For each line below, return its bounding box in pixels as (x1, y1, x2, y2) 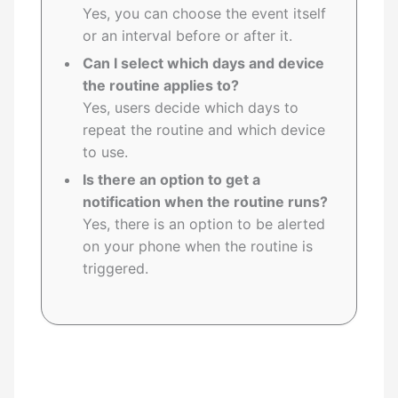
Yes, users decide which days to (83, 99, 299, 117)
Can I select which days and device (83, 54, 325, 73)
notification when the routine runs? (83, 193, 329, 211)
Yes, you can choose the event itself (83, 4, 327, 23)
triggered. (83, 259, 149, 278)
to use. (83, 143, 129, 162)
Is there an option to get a (83, 171, 261, 189)
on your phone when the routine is (83, 237, 314, 256)
